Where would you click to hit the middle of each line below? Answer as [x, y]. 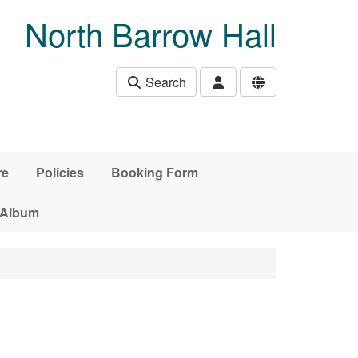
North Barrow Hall [151, 33]
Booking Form [154, 172]
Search [164, 82]
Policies [60, 172]
